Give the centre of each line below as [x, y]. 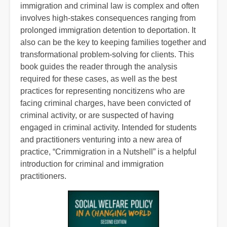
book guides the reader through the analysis [99, 66]
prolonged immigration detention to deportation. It [108, 30]
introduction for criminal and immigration [92, 164]
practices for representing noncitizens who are [103, 91]
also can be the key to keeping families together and [113, 42]
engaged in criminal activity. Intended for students [108, 127]
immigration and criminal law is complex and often [110, 6]
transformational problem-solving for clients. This [107, 54]
